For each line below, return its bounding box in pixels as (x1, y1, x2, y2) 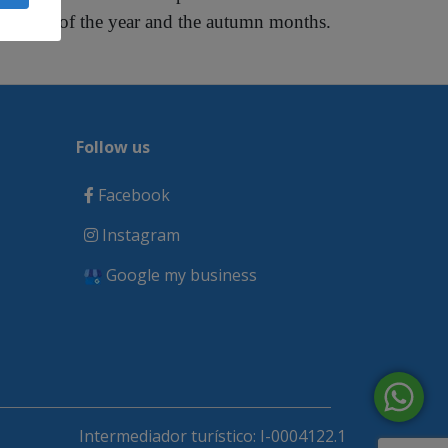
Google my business (102, 264, 257, 286)
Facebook (94, 184, 170, 206)
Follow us (76, 136, 150, 158)
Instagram (98, 224, 180, 246)
